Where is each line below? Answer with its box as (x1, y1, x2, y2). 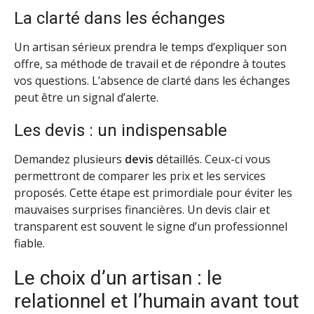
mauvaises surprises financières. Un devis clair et (14, 201, 270, 217)
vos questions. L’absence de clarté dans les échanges (14, 73, 290, 89)
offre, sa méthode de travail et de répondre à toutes (14, 56, 286, 72)
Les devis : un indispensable (14, 120, 227, 140)
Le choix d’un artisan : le (14, 266, 222, 289)
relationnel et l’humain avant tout (14, 289, 299, 313)
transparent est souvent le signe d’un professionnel (14, 218, 287, 234)
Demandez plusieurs (14, 151, 125, 167)
